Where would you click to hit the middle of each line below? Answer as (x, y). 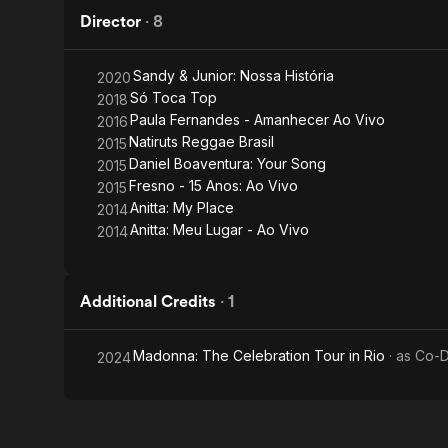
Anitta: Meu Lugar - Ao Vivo (219, 229)
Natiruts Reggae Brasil (201, 141)
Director (110, 21)
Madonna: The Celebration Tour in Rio (259, 355)
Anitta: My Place (182, 207)
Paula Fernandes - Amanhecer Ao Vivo (257, 119)
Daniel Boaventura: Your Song (227, 163)
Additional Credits (148, 301)
